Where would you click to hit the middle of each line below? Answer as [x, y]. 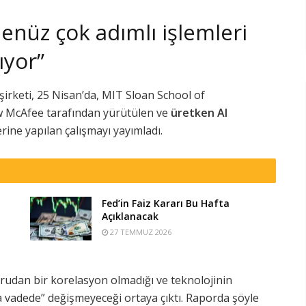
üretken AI [199, 112]
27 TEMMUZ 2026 [140, 232]
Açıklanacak [130, 216]
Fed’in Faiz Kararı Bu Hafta [166, 203]
